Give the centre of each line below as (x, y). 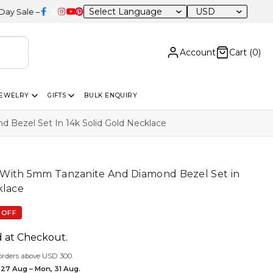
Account (198, 52)
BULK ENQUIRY (111, 95)
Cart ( (241, 52)
